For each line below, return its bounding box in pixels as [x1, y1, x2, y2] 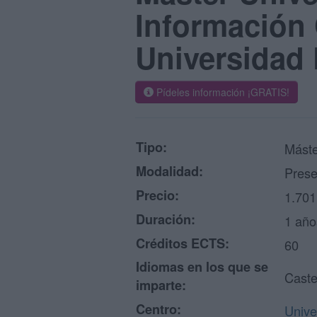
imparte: [136, 276, 186, 294]
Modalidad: [136, 162, 203, 180]
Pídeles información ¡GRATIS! [154, 85, 289, 99]
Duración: [136, 210, 195, 229]
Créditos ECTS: [136, 234, 229, 253]
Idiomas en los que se [136, 258, 268, 276]
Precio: [136, 186, 179, 204]
